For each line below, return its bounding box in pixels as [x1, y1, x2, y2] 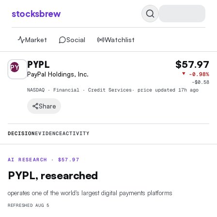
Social [66, 35, 85, 44]
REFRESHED [8, 202, 36, 208]
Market [25, 35, 47, 44]
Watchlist [105, 35, 135, 44]
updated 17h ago [155, 87, 199, 93]
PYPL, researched [8, 169, 98, 182]
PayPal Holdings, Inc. [27, 70, 89, 78]
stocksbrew [12, 8, 61, 19]
